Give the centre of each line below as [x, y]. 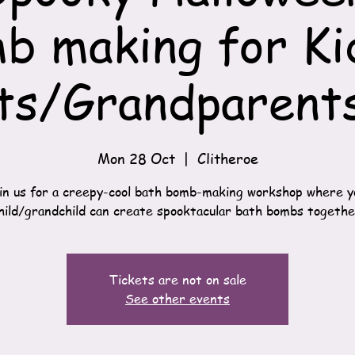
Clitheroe [227, 158]
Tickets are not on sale [177, 280]
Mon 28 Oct [136, 158]
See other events [177, 299]
